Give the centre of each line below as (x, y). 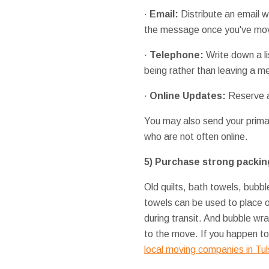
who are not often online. (196, 136)
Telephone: (176, 55)
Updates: (204, 95)
